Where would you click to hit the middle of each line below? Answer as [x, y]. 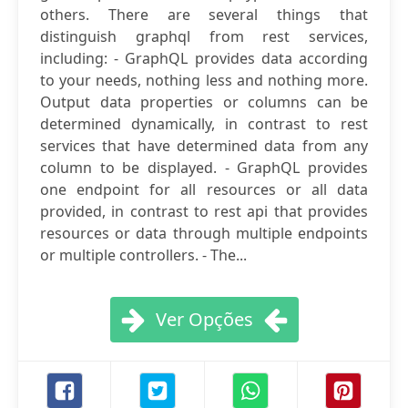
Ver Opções [204, 319]
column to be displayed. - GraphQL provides [204, 168]
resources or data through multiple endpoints [204, 233]
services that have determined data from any [204, 146]
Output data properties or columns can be [204, 102]
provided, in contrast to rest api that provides [204, 211]
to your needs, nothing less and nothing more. [204, 80]
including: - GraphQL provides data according [204, 58]
